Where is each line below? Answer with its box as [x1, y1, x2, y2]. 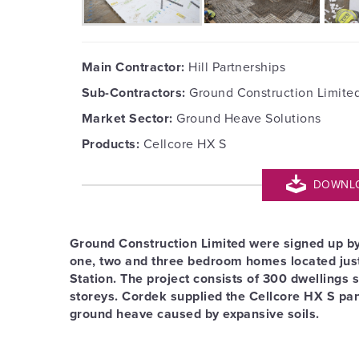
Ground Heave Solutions [172, 111, 321, 127]
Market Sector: [82, 111, 173, 127]
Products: [82, 136, 140, 153]
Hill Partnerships [188, 59, 286, 76]
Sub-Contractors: [82, 85, 186, 102]
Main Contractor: [82, 59, 189, 76]
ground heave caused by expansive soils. [70, 306, 320, 323]
